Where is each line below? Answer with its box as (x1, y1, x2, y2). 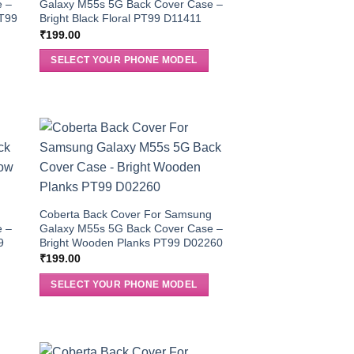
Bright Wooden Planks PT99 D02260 (39, 236, 223, 249)
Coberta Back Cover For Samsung (39, 208, 212, 220)
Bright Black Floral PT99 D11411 (39, 12, 201, 25)
